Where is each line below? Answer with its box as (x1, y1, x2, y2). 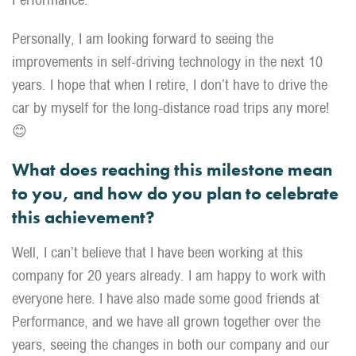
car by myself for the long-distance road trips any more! (12, 99, 330, 116)
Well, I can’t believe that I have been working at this (12, 244, 303, 261)
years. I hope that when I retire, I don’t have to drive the (12, 76, 327, 93)
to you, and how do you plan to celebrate (12, 182, 339, 205)
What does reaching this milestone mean (12, 158, 332, 181)
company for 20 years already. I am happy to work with (12, 267, 326, 284)
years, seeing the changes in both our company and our (12, 336, 329, 353)
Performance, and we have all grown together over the (12, 313, 320, 330)
